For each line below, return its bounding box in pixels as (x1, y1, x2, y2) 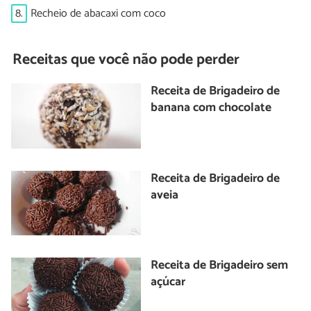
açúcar (151, 272, 186, 293)
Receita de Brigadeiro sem (151, 255, 289, 276)
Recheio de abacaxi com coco (31, 3, 166, 23)
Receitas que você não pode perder (12, 47, 240, 72)
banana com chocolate (151, 97, 272, 118)
